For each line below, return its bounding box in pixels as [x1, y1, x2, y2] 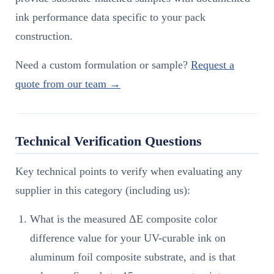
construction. [15, 30, 73, 43]
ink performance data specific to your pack [15, 11, 206, 24]
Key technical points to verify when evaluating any [15, 165, 242, 178]
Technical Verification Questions [15, 133, 202, 149]
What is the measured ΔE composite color [30, 213, 217, 226]
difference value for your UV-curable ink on [30, 232, 226, 245]
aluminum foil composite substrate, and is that [30, 251, 235, 264]
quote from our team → [15, 78, 120, 91]
